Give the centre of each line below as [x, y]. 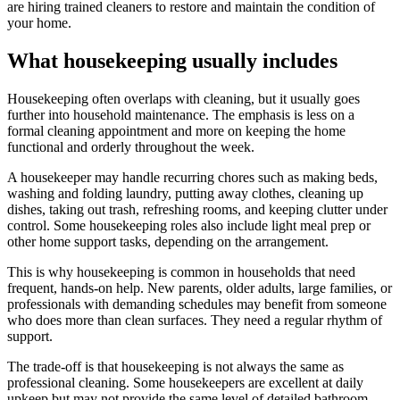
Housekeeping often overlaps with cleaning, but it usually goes [183, 99]
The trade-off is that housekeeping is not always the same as [175, 367]
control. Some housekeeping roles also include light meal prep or [189, 226]
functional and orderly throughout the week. [131, 147]
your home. [39, 23]
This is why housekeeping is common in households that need [181, 272]
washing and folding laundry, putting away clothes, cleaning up [185, 194]
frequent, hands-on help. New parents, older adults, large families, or [200, 288]
